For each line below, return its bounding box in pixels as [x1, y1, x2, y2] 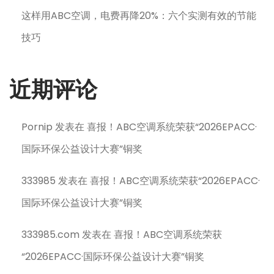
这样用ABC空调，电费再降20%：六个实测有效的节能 [21, 9, 256, 23]
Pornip [21, 120, 53, 134]
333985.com [21, 228, 80, 242]
